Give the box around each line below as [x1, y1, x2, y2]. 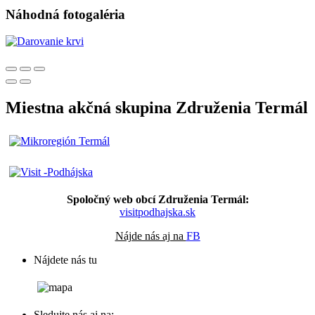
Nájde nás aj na [115, 230, 186, 243]
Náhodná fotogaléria [6, 6, 125, 22]
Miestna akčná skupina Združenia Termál [6, 98, 308, 117]
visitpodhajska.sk [120, 206, 195, 219]
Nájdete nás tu [34, 254, 97, 266]
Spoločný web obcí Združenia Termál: [66, 193, 249, 206]
